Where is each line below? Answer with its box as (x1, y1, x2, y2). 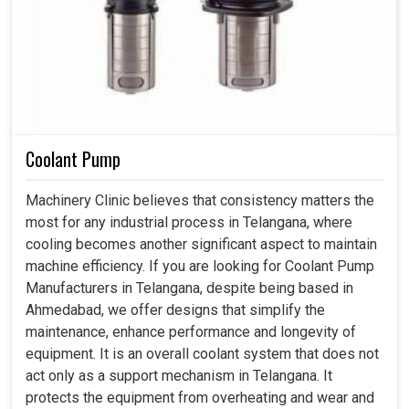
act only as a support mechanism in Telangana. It (26, 366, 332, 384)
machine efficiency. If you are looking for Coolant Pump (26, 257, 374, 275)
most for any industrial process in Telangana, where (26, 213, 352, 231)
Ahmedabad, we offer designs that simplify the (26, 300, 325, 319)
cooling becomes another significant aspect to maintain (26, 235, 377, 253)
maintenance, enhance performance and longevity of (26, 322, 356, 341)
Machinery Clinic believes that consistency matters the (26, 191, 374, 209)
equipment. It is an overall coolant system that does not (26, 344, 379, 362)
